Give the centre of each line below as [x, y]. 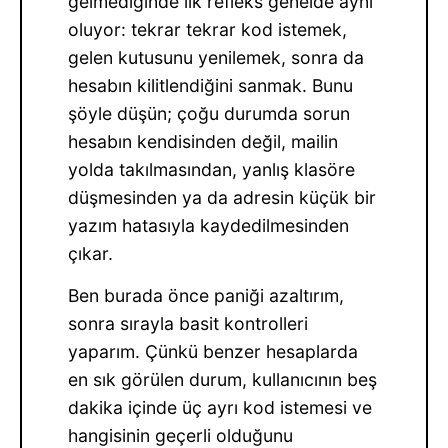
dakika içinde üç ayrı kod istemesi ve [220, 408]
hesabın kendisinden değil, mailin [203, 142]
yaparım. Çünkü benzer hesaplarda [213, 352]
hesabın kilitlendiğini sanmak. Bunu [211, 86]
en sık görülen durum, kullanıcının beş [223, 380]
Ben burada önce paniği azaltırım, [206, 296]
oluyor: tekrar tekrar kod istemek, [208, 30]
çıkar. [91, 254]
